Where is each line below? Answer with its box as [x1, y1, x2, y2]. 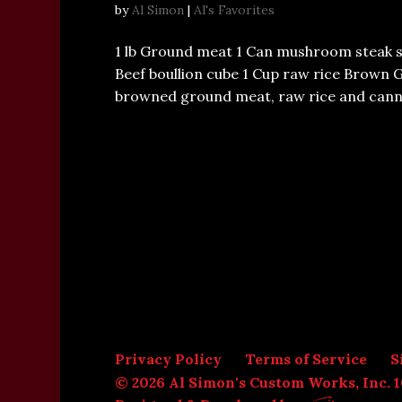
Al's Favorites [193, 2, 275, 18]
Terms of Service [244, 350, 367, 368]
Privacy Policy [114, 350, 222, 368]
